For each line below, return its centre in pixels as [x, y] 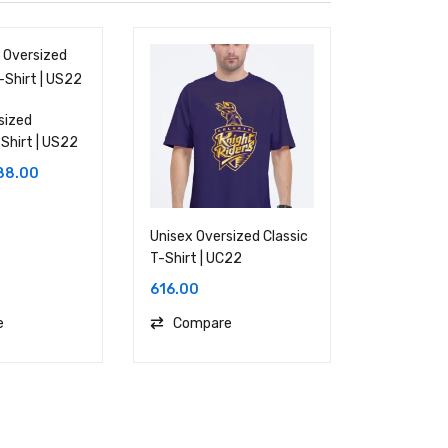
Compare [202, 324]
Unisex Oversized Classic [229, 237]
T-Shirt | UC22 [196, 259]
